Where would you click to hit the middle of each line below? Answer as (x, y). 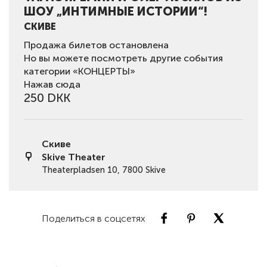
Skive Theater (74, 157)
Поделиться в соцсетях (94, 218)
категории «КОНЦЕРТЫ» (80, 72)
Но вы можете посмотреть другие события (123, 58)
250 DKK (47, 98)
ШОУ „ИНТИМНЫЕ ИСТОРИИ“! (116, 12)
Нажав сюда (52, 85)
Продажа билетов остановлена (96, 45)
